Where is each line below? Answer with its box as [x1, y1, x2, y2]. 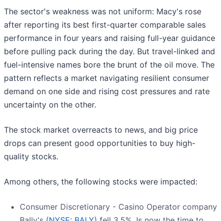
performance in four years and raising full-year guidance [4, 33, 215, 43]
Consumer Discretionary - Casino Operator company [20, 202, 217, 212]
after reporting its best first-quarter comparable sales [4, 20, 206, 30]
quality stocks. [4, 151, 58, 162]
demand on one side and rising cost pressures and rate [4, 86, 210, 97]
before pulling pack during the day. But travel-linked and [4, 46, 215, 57]
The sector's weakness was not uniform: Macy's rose [4, 6, 201, 17]
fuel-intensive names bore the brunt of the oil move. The [4, 60, 215, 70]
